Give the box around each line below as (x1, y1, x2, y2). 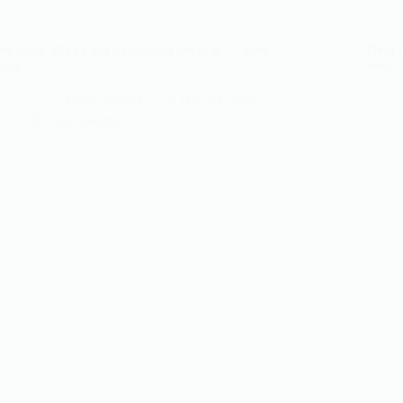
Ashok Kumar (61, 91, 143, 107)
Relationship (49, 112, 121, 128)
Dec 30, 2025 (180, 91, 258, 107)
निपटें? (367, 59, 401, 76)
